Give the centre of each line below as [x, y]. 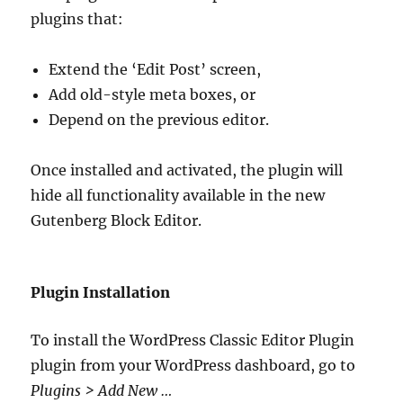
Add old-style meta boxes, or [152, 94]
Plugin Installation [101, 292]
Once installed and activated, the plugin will [187, 170]
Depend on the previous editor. [159, 119]
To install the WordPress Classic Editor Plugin [193, 340]
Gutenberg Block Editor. [116, 220]
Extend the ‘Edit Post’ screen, [155, 69]
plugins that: [77, 18]
